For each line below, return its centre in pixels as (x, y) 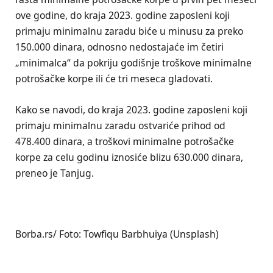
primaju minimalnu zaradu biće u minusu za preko (129, 31)
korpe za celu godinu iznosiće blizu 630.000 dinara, (129, 157)
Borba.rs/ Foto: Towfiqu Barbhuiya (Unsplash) (117, 234)
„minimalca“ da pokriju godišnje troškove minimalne (133, 63)
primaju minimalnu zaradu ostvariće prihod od (120, 125)
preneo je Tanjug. (55, 173)
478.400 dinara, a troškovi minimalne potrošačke (125, 141)
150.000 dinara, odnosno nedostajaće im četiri (119, 47)
